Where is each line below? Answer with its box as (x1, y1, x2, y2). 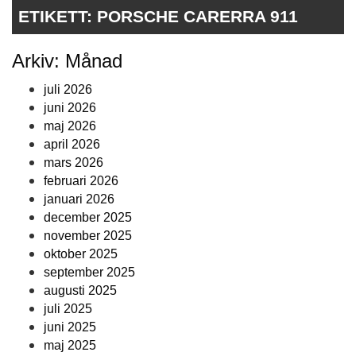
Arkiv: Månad (12, 50, 122, 72)
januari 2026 (44, 192, 114, 207)
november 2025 (44, 229, 132, 243)
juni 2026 (44, 101, 96, 115)
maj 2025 (44, 339, 96, 353)
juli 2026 (44, 83, 92, 97)
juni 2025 (44, 320, 96, 335)
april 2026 (44, 137, 100, 152)
